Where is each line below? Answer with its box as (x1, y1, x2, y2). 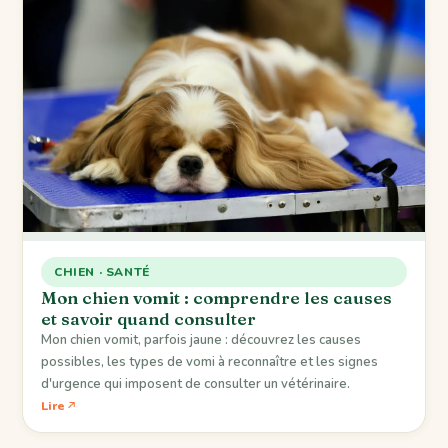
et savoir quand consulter (41, 307, 256, 329)
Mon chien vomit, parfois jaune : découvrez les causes (41, 330, 361, 349)
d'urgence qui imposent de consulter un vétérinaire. (41, 374, 350, 393)
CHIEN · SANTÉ (54, 263, 150, 280)
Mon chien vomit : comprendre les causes (41, 286, 392, 308)
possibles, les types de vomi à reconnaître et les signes (41, 352, 378, 371)
